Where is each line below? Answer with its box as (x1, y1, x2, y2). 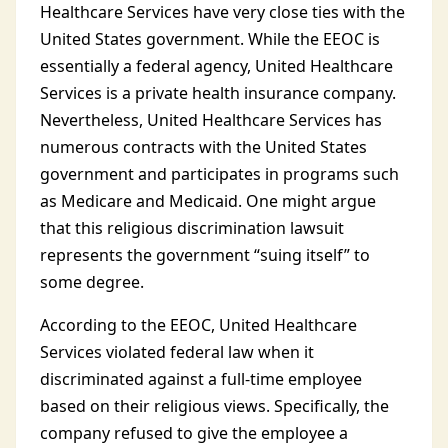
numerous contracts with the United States (40, 136, 367, 158)
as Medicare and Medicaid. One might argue (40, 190, 376, 212)
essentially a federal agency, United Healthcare (40, 55, 393, 77)
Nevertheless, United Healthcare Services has (40, 109, 382, 131)
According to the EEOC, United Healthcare (40, 314, 357, 336)
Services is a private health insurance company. (40, 82, 396, 104)
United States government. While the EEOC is (40, 28, 380, 50)
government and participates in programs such (40, 163, 399, 185)
